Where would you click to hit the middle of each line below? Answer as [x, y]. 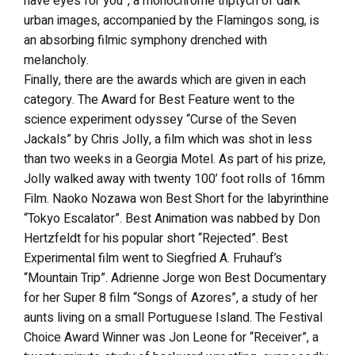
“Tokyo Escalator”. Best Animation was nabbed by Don [172, 218]
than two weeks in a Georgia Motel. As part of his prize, [175, 159]
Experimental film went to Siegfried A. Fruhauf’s [153, 258]
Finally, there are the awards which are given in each [165, 80]
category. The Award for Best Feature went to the [159, 99]
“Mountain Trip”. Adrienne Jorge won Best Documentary [175, 278]
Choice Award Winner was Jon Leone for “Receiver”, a [171, 337]
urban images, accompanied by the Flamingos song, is [172, 20]
